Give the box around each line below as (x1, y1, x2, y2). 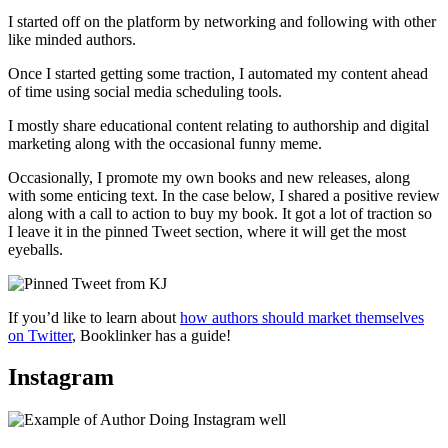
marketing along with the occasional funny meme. (8, 134, 322, 152)
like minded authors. (8, 30, 140, 48)
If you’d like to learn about (8, 308, 180, 326)
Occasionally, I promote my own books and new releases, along (8, 168, 410, 186)
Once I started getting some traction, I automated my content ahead (8, 64, 428, 82)
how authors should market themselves (180, 308, 424, 326)
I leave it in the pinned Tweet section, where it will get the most (8, 222, 406, 240)
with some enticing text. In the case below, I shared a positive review (8, 186, 440, 204)
